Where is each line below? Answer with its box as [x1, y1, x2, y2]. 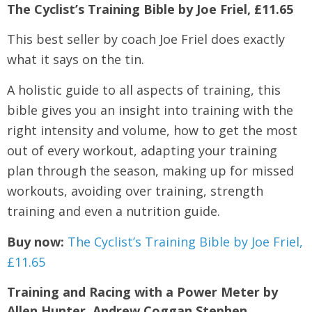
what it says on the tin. [7, 51, 144, 68]
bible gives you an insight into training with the [7, 102, 293, 118]
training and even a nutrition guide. [7, 203, 220, 219]
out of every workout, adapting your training [7, 142, 277, 159]
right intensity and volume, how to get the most [7, 122, 297, 139]
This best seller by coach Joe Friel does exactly [7, 31, 285, 47]
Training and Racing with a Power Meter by [7, 283, 278, 300]
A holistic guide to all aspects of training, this [7, 81, 281, 98]
